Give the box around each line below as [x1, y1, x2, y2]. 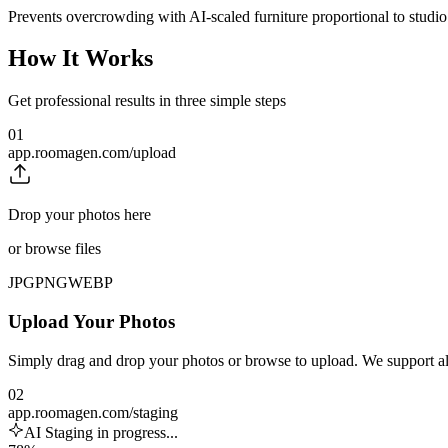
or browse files [8, 240, 101, 258]
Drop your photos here [8, 206, 151, 224]
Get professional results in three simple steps [8, 92, 286, 110]
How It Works [8, 45, 153, 72]
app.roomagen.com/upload [8, 144, 176, 162]
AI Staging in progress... [24, 423, 178, 441]
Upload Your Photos [8, 311, 175, 333]
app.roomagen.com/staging [8, 403, 178, 421]
